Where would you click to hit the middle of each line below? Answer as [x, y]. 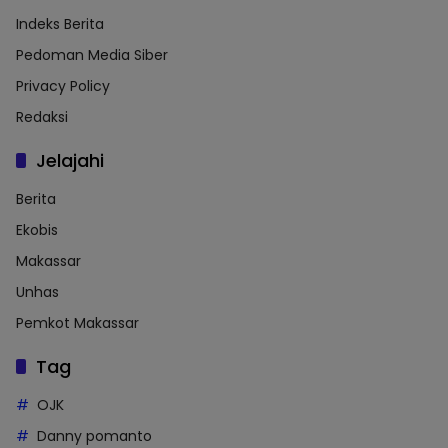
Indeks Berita [60, 24]
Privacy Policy [63, 86]
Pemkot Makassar [77, 323]
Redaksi [42, 117]
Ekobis [37, 230]
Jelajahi [70, 161]
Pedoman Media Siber [92, 55]
